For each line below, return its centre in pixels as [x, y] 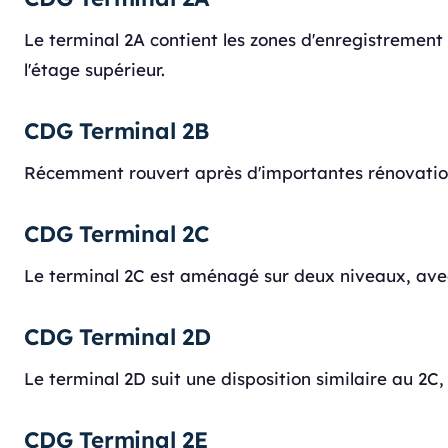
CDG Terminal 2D [117, 337]
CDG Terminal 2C [116, 234]
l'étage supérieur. [94, 69]
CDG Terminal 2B [117, 131]
